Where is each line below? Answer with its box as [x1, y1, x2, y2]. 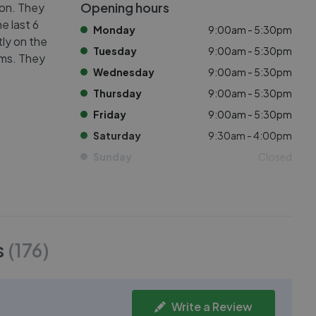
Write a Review [171, 299, 253, 314]
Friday [93, 108, 126, 121]
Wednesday [93, 66, 154, 78]
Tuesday [93, 44, 137, 57]
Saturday [93, 129, 141, 142]
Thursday [93, 87, 142, 99]
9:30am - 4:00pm [208, 129, 292, 142]
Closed [258, 150, 292, 163]
